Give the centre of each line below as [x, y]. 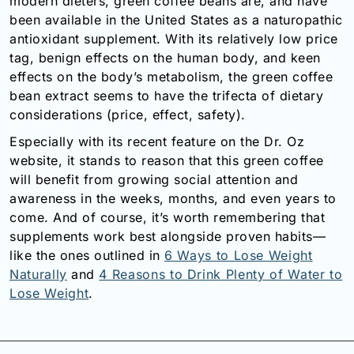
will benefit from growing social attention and [154, 179]
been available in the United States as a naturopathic [176, 19]
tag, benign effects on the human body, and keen [165, 57]
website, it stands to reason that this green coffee [167, 160]
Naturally [38, 274]
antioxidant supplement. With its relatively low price [174, 38]
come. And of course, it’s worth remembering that [167, 217]
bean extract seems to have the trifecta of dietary [166, 95]
